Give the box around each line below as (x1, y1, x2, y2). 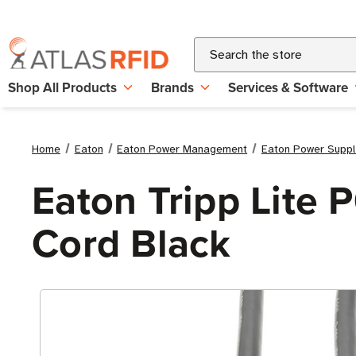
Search (194, 39, 232, 55)
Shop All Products (8, 78, 117, 97)
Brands (151, 78, 194, 97)
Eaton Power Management (117, 142, 248, 156)
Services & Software (228, 78, 348, 97)
